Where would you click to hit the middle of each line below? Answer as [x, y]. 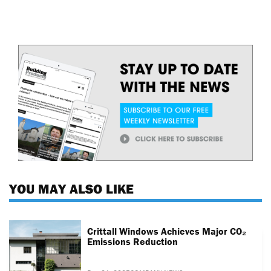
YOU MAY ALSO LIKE [71, 189]
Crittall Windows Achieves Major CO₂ [167, 231]
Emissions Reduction [133, 241]
